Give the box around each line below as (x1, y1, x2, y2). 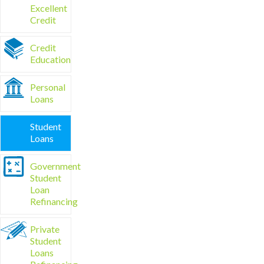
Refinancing (30, 196, 78, 207)
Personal (30, 81, 65, 93)
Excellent (30, 2, 67, 14)
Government (30, 160, 81, 171)
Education (30, 54, 71, 65)
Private (30, 223, 60, 235)
